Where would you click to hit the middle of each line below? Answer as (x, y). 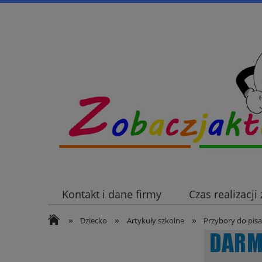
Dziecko (94, 220)
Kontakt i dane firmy (111, 194)
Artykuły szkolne (155, 220)
